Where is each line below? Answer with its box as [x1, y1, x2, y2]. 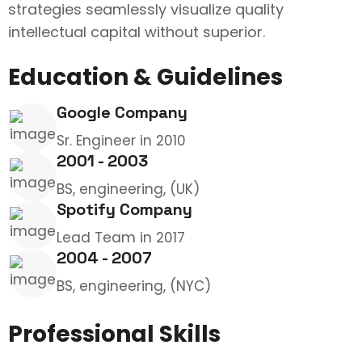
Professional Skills [8, 318, 221, 350]
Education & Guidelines [8, 61, 283, 93]
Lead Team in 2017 [57, 228, 185, 247]
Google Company [57, 102, 187, 123]
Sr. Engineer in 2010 [57, 131, 186, 150]
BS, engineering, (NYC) [57, 276, 211, 296]
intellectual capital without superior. [8, 22, 265, 42]
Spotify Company [57, 199, 192, 220]
